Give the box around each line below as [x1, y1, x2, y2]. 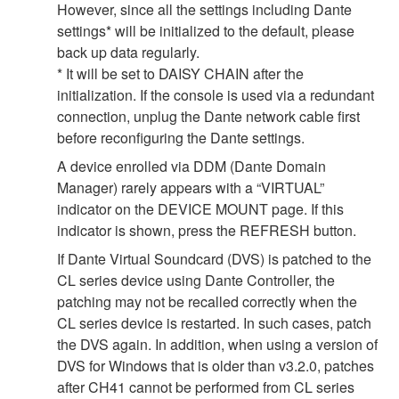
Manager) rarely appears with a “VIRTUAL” [57, 176, 324, 198]
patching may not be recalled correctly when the [57, 290, 357, 312]
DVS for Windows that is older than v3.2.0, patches [57, 354, 374, 376]
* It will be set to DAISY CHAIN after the [57, 62, 304, 84]
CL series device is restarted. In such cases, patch [57, 312, 371, 333]
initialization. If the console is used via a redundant [57, 84, 374, 105]
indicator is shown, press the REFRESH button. [57, 219, 356, 240]
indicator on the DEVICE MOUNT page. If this [57, 198, 344, 219]
